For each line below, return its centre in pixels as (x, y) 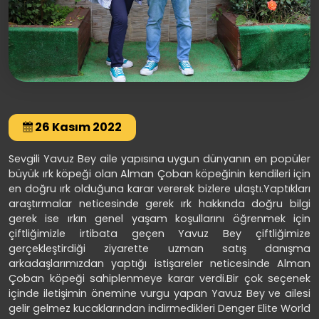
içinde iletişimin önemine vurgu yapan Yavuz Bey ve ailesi (159, 293)
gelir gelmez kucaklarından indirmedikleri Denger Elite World (159, 308)
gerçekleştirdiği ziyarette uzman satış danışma (159, 249)
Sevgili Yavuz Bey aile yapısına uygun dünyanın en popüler (159, 159)
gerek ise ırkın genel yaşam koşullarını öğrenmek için (159, 219)
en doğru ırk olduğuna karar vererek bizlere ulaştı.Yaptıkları (159, 189)
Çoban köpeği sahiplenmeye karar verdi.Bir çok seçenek (159, 278)
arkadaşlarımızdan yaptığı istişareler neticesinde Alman (159, 263)
